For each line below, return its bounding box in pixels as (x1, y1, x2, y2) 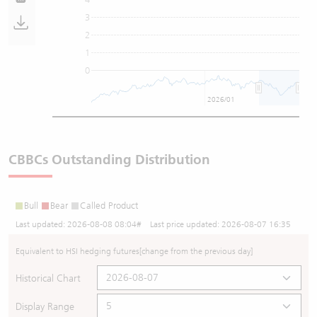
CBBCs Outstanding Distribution (8, 151, 210, 168)
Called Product (80, 200, 138, 211)
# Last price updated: (137, 219, 221, 229)
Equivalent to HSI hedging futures (16, 246, 139, 256)
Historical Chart (16, 272, 81, 284)
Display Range (16, 300, 74, 313)
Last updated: (16, 219, 67, 229)
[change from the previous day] (139, 246, 253, 256)
